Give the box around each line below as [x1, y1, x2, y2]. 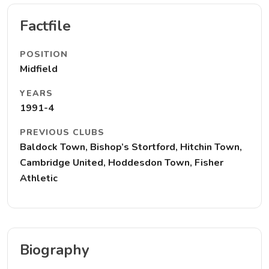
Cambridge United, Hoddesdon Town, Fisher [20, 156, 223, 169]
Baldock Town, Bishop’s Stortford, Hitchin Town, [20, 141, 242, 154]
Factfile [20, 16, 71, 35]
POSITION [20, 49, 68, 60]
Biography [20, 240, 89, 259]
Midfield [20, 62, 58, 76]
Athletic [20, 172, 58, 185]
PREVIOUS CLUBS [20, 127, 104, 138]
